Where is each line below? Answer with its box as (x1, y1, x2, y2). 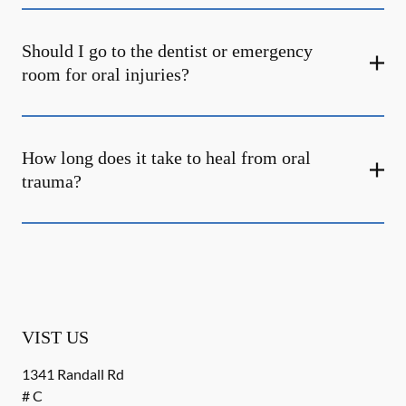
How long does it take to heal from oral (22, 148, 311, 168)
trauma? (22, 171, 82, 191)
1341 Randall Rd (22, 365, 124, 382)
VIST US (22, 327, 89, 347)
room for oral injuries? (22, 64, 189, 84)
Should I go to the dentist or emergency (22, 41, 313, 61)
